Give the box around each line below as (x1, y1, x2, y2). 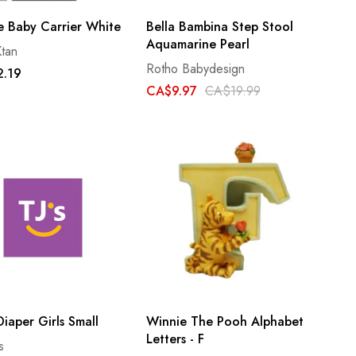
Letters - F (145, 329, 204, 348)
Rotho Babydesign (145, 60, 245, 79)
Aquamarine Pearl (145, 35, 250, 54)
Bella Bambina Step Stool (145, 17, 293, 37)
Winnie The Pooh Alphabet (145, 311, 304, 331)
